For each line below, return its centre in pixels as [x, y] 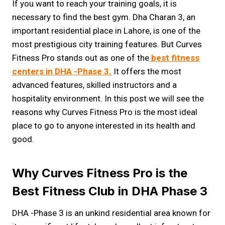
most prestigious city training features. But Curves [107, 44]
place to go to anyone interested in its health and [104, 126]
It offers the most [146, 71]
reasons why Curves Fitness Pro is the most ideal [105, 112]
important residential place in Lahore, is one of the [106, 31]
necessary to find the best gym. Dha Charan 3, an [104, 17]
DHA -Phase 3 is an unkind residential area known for [111, 213]
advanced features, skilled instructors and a [94, 85]
